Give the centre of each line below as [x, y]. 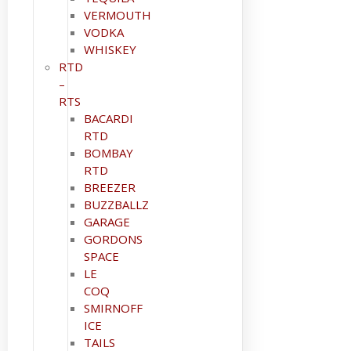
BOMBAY [109, 153]
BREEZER [110, 187]
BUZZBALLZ [116, 204]
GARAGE [107, 222]
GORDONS [113, 239]
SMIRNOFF [113, 308]
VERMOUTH [118, 15]
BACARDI [109, 118]
